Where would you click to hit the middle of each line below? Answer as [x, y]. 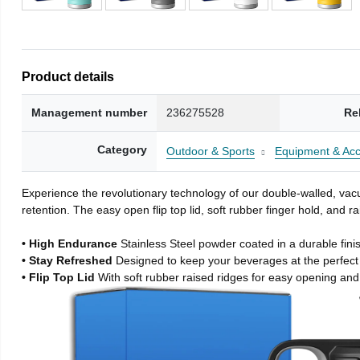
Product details [68, 76]
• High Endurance [72, 243]
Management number [90, 112]
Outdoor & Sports [211, 151]
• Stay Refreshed [69, 260]
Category [123, 149]
